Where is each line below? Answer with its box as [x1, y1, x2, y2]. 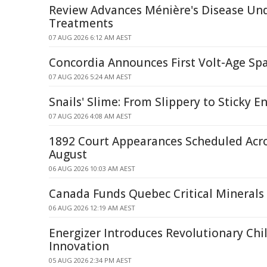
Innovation [49, 238, 109, 254]
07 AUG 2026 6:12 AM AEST [49, 33, 132, 42]
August [49, 147, 87, 162]
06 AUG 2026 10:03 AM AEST [49, 164, 135, 173]
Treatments [49, 15, 113, 31]
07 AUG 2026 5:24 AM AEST [49, 72, 132, 81]
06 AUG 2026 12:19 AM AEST [49, 203, 135, 212]
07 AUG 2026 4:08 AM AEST [49, 111, 132, 120]
